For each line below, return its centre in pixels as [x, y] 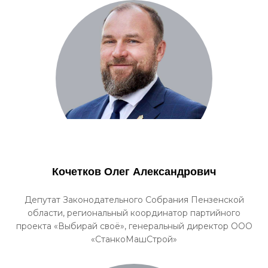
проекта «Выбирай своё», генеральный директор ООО [134, 226]
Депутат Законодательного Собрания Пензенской [134, 200]
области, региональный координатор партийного [134, 213]
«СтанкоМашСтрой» [134, 239]
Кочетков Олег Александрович [134, 172]
